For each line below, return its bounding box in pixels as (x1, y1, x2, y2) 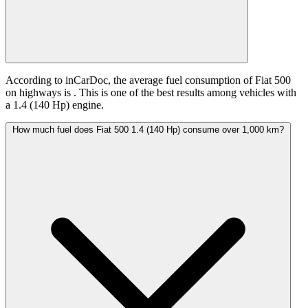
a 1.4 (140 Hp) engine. (5, 99, 104, 111)
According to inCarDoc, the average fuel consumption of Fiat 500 (5, 74, 291, 87)
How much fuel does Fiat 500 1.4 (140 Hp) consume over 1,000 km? (12, 124, 284, 135)
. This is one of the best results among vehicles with (74, 87, 296, 99)
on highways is (5, 87, 74, 99)
